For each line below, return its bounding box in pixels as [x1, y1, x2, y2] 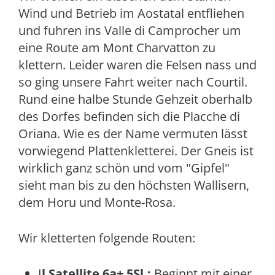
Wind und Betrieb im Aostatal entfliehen [18, 5, 244, 21]
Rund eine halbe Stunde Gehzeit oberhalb [18, 91, 252, 107]
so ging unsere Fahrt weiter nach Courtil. [18, 74, 247, 90]
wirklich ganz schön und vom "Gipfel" [18, 160, 230, 176]
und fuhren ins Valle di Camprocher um [18, 22, 241, 39]
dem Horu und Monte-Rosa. [18, 194, 176, 211]
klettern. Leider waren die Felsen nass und [18, 56, 257, 73]
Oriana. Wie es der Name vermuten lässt [18, 125, 247, 142]
